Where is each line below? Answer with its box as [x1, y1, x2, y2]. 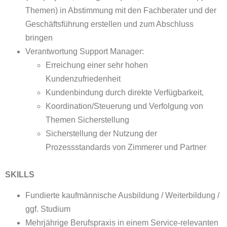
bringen [25, 33, 53, 42]
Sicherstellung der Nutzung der [46, 129, 157, 138]
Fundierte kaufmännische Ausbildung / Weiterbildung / [25, 191, 219, 200]
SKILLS [5, 170, 34, 179]
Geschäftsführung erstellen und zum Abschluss [25, 19, 194, 28]
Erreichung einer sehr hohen [46, 60, 148, 69]
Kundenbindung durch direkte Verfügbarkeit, [46, 88, 204, 97]
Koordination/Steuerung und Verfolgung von [46, 101, 203, 110]
